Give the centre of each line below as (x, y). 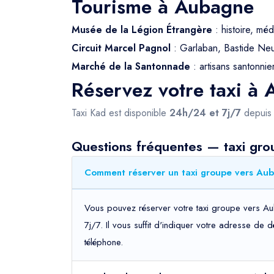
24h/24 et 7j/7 (205, 113)
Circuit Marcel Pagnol (121, 48)
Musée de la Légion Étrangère (142, 30)
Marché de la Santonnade (131, 66)
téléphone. (104, 242)
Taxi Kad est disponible (120, 113)
